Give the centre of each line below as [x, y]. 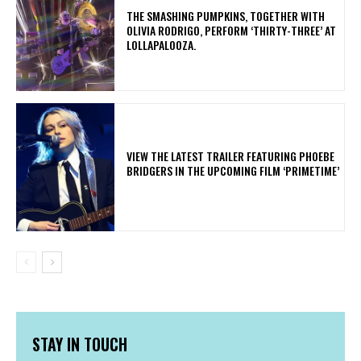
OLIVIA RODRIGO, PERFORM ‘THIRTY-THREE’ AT [232, 30]
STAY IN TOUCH [80, 344]
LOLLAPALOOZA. [164, 44]
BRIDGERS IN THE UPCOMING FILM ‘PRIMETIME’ [233, 170]
